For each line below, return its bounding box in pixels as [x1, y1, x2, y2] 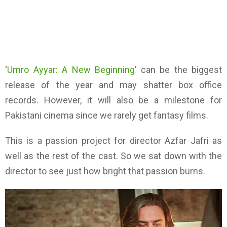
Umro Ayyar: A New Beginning [7, 64, 135, 75]
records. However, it [5, 94, 98, 105]
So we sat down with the [118, 150, 222, 161]
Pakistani [5, 109, 42, 121]
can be [140, 64, 170, 75]
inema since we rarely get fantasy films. [49, 109, 208, 121]
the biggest [170, 64, 222, 75]
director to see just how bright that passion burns [5, 165, 203, 176]
